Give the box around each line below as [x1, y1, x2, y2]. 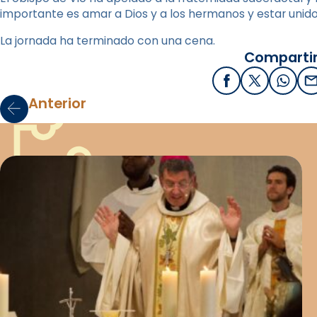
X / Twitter [253, 77, 314, 93]
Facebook [225, 77, 284, 93]
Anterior [28, 93, 86, 113]
